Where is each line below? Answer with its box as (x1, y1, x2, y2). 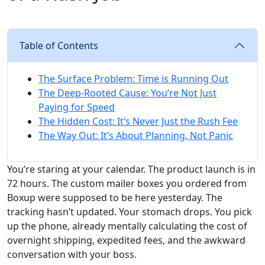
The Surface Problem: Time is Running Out (38, 72, 228, 85)
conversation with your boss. (7, 247, 137, 261)
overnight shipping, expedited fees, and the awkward (7, 233, 245, 247)
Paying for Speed (38, 100, 115, 114)
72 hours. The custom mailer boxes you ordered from (7, 176, 247, 190)
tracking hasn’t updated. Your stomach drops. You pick (7, 205, 252, 218)
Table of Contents (20, 38, 98, 52)
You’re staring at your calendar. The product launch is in (7, 162, 256, 176)
